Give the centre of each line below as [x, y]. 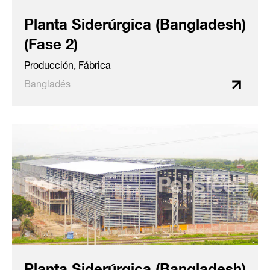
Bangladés [47, 83]
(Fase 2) [51, 42]
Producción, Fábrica [67, 64]
